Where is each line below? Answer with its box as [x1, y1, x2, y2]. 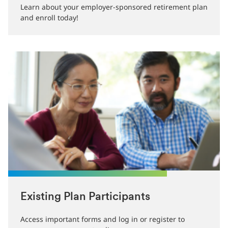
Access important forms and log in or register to [20, 214, 185, 224]
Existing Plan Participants [20, 191, 150, 203]
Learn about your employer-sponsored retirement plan [20, 2, 208, 12]
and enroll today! [20, 13, 78, 22]
